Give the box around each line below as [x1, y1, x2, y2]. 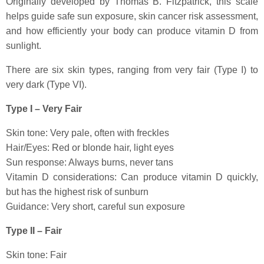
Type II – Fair [6, 226, 62, 236]
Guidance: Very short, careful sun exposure [6, 202, 185, 212]
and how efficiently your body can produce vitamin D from [6, 26, 258, 36]
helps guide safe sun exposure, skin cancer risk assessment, [6, 11, 258, 21]
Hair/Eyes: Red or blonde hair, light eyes [6, 143, 174, 153]
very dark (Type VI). [6, 80, 87, 90]
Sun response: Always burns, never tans [6, 157, 173, 167]
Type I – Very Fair [6, 104, 82, 114]
